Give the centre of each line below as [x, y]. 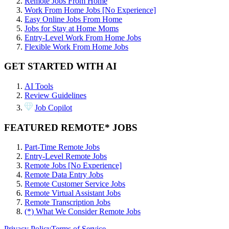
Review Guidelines [55, 95]
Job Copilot [53, 107]
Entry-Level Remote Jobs [66, 156]
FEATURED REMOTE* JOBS [71, 127]
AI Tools [39, 86]
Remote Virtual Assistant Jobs [73, 193]
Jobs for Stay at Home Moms [72, 28]
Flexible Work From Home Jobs [76, 47]
